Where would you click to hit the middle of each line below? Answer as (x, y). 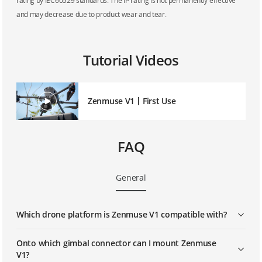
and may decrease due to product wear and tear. (92, 14)
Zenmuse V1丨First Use (132, 101)
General (131, 177)
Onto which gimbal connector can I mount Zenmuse (116, 243)
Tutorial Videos (131, 60)
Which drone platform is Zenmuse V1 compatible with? (122, 214)
